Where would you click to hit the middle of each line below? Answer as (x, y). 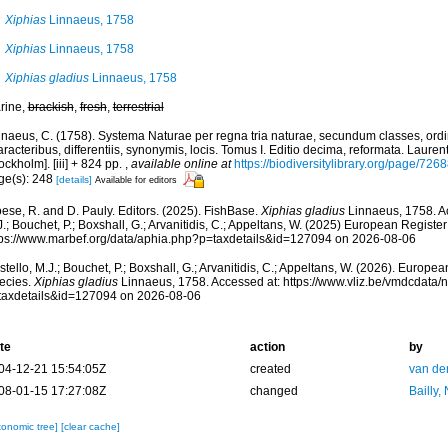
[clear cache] (90, 426)
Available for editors (135, 179)
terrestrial (138, 107)
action (267, 347)
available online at (180, 164)
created (270, 369)
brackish (50, 107)
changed (273, 391)
